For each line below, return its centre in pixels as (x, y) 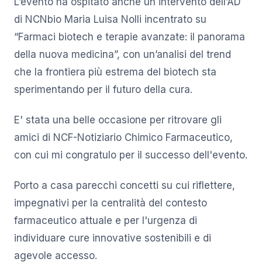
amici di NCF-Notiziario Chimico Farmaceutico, (123, 137)
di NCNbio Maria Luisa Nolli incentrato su (110, 19)
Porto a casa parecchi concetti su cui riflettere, (125, 185)
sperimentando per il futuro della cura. (103, 89)
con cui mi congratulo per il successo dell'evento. (131, 155)
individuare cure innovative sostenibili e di (113, 238)
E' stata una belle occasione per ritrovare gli (118, 120)
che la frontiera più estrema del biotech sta (115, 72)
